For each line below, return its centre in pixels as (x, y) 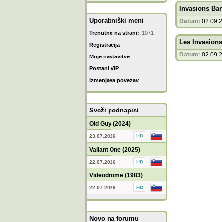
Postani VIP (104, 68)
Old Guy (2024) (110, 124)
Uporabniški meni (116, 21)
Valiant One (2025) (115, 150)
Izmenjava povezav (114, 80)
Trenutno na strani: (114, 33)
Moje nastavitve (110, 56)
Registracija (105, 45)
